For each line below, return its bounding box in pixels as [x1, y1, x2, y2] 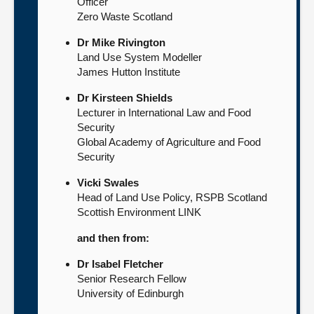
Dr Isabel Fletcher [77, 258, 163, 270]
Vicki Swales [77, 177, 139, 189]
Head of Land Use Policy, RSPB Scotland [77, 191, 267, 203]
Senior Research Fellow [77, 273, 186, 285]
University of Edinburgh [77, 287, 184, 299]
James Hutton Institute [77, 66, 180, 78]
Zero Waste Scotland [77, 11, 172, 22]
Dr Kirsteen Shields [77, 92, 172, 104]
